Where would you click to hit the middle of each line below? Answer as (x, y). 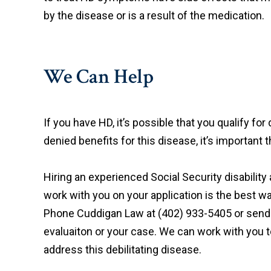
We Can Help (99, 77)
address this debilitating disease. (124, 250)
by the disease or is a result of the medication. (154, 15)
